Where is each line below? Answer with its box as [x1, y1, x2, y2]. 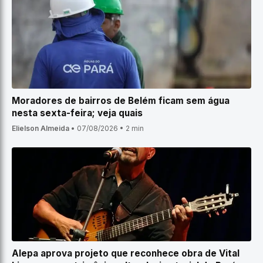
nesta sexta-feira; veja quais [12, 107, 143, 119]
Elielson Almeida [12, 124, 69, 133]
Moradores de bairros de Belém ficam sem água [12, 95, 230, 106]
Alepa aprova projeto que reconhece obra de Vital [12, 248, 240, 259]
